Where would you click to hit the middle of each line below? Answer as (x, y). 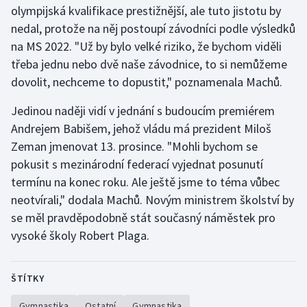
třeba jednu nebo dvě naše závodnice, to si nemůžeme (149, 64)
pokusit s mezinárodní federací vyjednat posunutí (137, 164)
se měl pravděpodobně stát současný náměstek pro (143, 218)
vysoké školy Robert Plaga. (80, 235)
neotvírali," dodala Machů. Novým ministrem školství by (152, 200)
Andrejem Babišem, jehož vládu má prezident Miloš (141, 128)
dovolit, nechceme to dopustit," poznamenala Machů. (147, 82)
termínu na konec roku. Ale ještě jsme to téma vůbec (145, 182)
